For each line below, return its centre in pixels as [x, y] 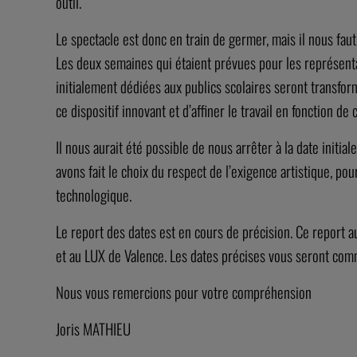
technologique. [94, 194]
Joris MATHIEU [93, 328]
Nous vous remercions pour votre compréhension [184, 292]
